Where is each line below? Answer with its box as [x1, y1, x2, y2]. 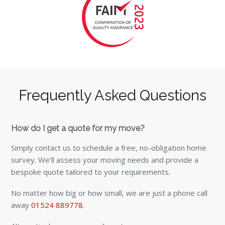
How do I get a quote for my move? [11, 123, 145, 133]
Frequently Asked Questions [19, 86, 206, 104]
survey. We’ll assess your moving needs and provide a [11, 154, 199, 165]
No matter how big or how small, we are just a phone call [11, 187, 208, 198]
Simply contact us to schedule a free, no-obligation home [11, 142, 207, 153]
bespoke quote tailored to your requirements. [11, 166, 171, 177]
